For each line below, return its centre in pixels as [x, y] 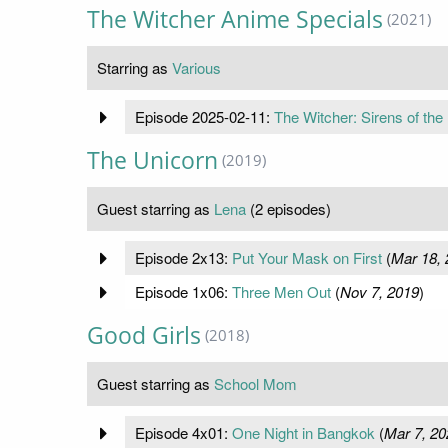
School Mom [255, 384]
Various [196, 68]
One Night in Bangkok [303, 433]
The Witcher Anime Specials [235, 20]
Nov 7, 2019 [379, 292]
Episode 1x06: [183, 292]
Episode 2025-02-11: [204, 117]
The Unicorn [152, 161]
